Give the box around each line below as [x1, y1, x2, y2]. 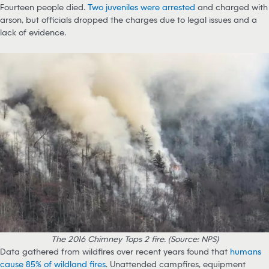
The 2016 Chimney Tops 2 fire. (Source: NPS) [50, 234, 219, 244]
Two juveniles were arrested [88, 2, 195, 13]
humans [230, 246, 261, 257]
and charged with [195, 2, 268, 13]
